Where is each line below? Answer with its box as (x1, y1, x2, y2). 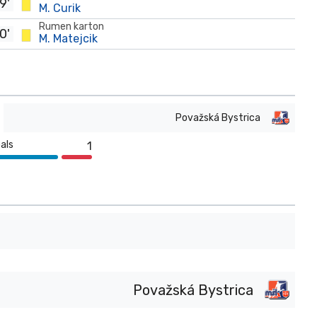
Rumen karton (38, 21, 104, 33)
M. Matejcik (38, 32, 98, 45)
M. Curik (39, 1, 81, 15)
